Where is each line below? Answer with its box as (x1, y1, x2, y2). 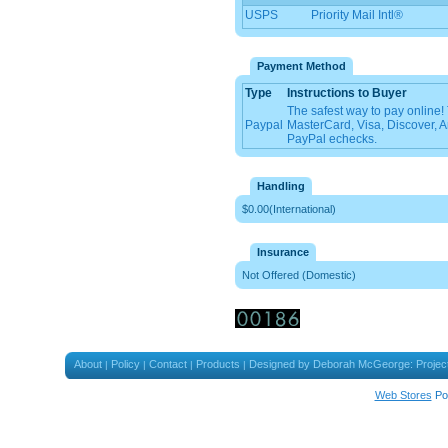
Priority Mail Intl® (311, 8, 403, 22)
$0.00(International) (242, 203, 336, 215)
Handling (257, 180, 305, 192)
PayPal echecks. (287, 132, 377, 146)
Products (196, 358, 240, 370)
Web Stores (374, 389, 432, 401)
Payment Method (257, 60, 346, 72)
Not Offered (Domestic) (242, 269, 356, 281)
